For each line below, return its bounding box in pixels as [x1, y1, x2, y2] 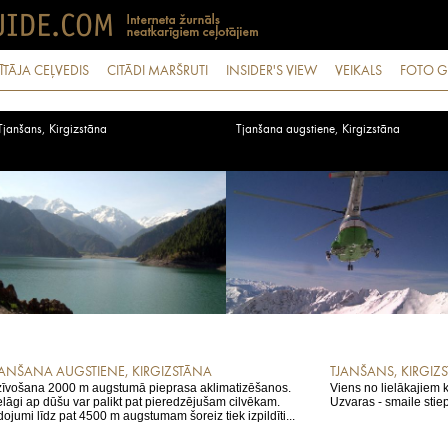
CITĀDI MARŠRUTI [107, 64, 208, 78]
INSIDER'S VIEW [226, 64, 317, 78]
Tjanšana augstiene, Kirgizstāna [236, 123, 400, 136]
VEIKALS [335, 64, 382, 78]
